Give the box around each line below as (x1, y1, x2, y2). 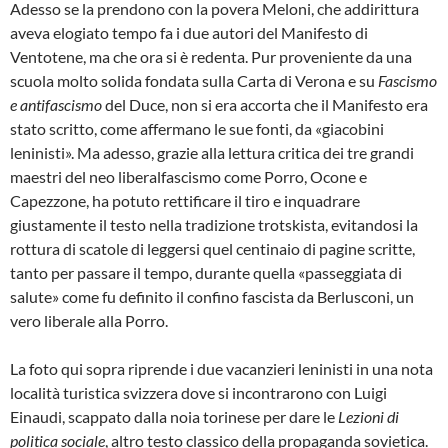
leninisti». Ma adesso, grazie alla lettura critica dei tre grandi (10, 142, 414, 162)
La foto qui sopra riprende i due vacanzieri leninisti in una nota (10, 358, 433, 378)
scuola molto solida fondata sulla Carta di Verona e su (10, 70, 378, 90)
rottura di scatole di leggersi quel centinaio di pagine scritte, (10, 238, 415, 258)
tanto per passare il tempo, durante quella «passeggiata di (10, 262, 402, 282)
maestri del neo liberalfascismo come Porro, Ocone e (10, 166, 367, 186)
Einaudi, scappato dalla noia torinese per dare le (10, 406, 338, 426)
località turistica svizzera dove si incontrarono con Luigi (10, 382, 387, 402)
